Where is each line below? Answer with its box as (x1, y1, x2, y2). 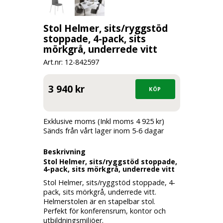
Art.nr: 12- (43, 57, 75, 67)
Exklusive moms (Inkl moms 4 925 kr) (43, 116, 164, 126)
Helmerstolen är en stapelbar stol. (43, 197, 155, 206)
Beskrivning (43, 147, 86, 156)
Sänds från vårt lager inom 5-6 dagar (43, 126, 164, 135)
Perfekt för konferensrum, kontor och (43, 206, 166, 216)
